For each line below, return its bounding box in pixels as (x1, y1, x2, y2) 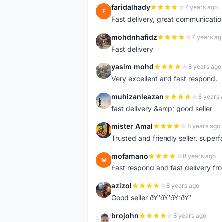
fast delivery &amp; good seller (111, 104, 212, 112)
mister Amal (111, 122, 153, 130)
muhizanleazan (111, 92, 164, 101)
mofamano (111, 152, 148, 160)
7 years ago (185, 3, 218, 11)
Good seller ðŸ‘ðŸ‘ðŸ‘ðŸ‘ (111, 193, 191, 202)
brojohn (111, 211, 139, 220)
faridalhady (111, 3, 150, 11)
